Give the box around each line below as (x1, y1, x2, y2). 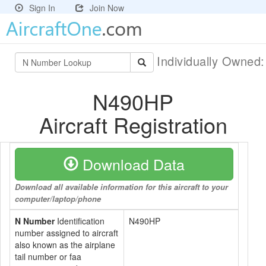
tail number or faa (15, 251, 81, 262)
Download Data (78, 153, 185, 175)
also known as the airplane (15, 239, 115, 251)
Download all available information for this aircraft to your (15, 181, 228, 192)
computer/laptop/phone (15, 193, 101, 204)
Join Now (90, 2, 124, 14)
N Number (15, 215, 55, 227)
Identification (55, 215, 104, 227)
